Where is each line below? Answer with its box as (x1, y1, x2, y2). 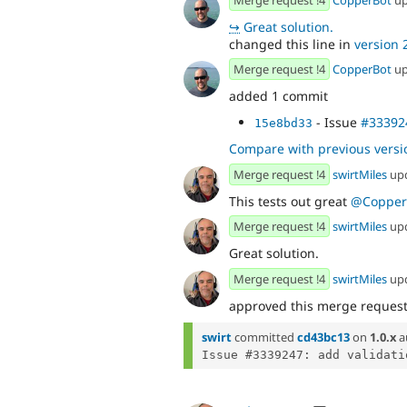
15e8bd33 (254, 115, 313, 130)
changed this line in (229, 35, 354, 53)
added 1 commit (229, 87, 328, 104)
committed (232, 328, 297, 345)
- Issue (313, 113, 361, 131)
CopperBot (333, 61, 392, 78)
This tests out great (229, 192, 351, 210)
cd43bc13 (297, 328, 350, 345)
